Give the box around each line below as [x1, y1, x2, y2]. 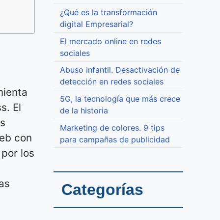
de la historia [59, 106, 108, 115]
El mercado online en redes [59, 36, 161, 46]
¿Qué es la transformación [59, 7, 157, 18]
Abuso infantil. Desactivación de [59, 65, 180, 75]
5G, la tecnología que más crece [59, 94, 180, 104]
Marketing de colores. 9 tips [59, 122, 165, 133]
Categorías [61, 181, 143, 199]
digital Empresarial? [59, 19, 133, 29]
